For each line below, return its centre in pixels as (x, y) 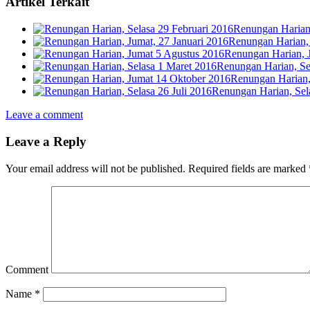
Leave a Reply (46, 141)
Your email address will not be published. (95, 168)
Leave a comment (44, 115)
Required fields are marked (247, 168)
